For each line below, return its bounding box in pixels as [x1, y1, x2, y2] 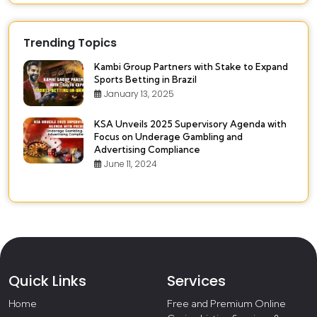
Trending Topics [23, 35, 117, 52]
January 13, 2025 [102, 88, 174, 100]
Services [167, 271, 226, 292]
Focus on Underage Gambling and [94, 131, 243, 143]
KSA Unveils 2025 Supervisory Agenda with [94, 118, 287, 130]
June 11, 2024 [102, 158, 157, 171]
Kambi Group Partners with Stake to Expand [94, 61, 288, 73]
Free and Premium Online [167, 297, 286, 311]
